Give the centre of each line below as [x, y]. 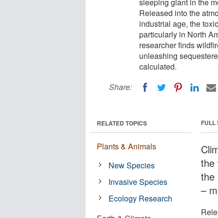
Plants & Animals [127, 146]
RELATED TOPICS [122, 123]
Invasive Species [138, 182]
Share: [120, 87]
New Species [132, 165]
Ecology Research [141, 198]
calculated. [158, 66]
